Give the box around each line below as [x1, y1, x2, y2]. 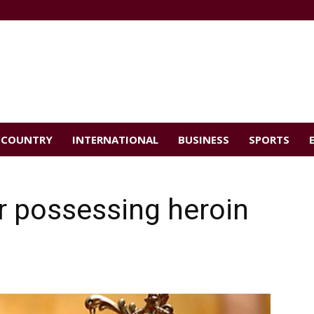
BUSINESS [178, 132, 229, 146]
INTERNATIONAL [72, 132, 158, 146]
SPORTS [249, 132, 289, 146]
